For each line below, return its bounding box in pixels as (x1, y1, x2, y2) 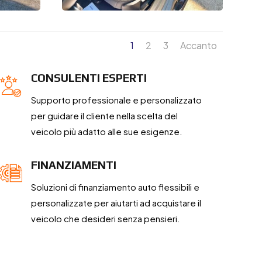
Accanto (180, 39, 217, 52)
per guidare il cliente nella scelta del (30, 110, 178, 122)
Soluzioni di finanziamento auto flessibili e (30, 181, 199, 193)
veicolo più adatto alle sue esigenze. (30, 126, 182, 137)
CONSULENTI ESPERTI (30, 71, 147, 85)
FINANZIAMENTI (30, 158, 116, 172)
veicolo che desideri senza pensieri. (30, 213, 180, 225)
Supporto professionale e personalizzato (30, 94, 202, 106)
